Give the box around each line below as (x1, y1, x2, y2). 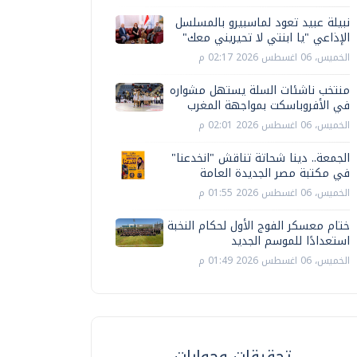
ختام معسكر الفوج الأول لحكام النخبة (167, 215, 350, 237)
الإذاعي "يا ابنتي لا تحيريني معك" (182, 27, 350, 49)
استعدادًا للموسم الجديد (231, 230, 350, 252)
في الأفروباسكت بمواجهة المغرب (187, 95, 350, 116)
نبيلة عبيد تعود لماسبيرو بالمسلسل (175, 12, 350, 33)
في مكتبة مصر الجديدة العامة (200, 163, 350, 184)
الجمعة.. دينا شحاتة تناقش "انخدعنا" (171, 147, 350, 169)
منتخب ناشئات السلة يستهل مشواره (170, 80, 350, 101)
